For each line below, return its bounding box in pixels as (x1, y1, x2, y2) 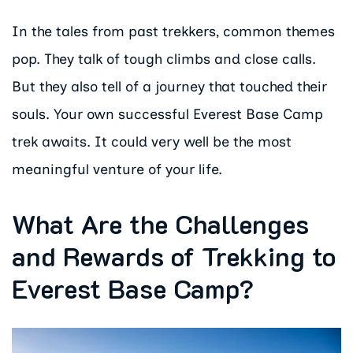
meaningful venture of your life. (12, 160, 222, 178)
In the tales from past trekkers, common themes (12, 22, 335, 40)
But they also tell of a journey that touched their (12, 77, 327, 95)
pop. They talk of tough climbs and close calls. (12, 50, 316, 68)
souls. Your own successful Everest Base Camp (12, 105, 323, 123)
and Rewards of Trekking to (12, 238, 336, 273)
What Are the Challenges (12, 206, 309, 240)
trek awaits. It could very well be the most (12, 132, 292, 150)
